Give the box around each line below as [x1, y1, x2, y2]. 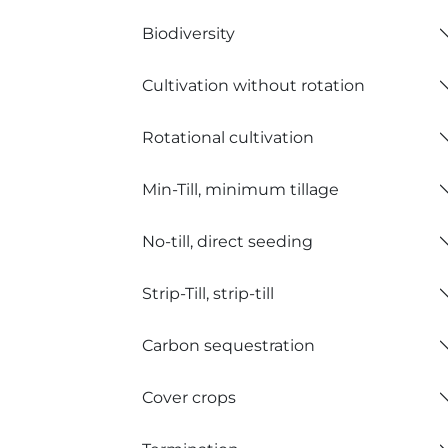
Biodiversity [142, 23, 235, 43]
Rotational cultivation [142, 127, 314, 147]
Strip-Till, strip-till [142, 283, 275, 303]
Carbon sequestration [142, 335, 315, 355]
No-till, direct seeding [142, 231, 313, 251]
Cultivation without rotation [142, 75, 365, 95]
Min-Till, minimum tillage [142, 179, 340, 199]
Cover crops [142, 387, 236, 407]
